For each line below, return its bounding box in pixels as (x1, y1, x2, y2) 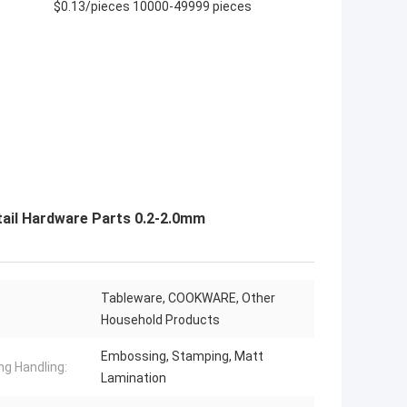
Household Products (101, 313, 220, 328)
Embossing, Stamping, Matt (101, 349, 263, 364)
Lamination (101, 371, 166, 386)
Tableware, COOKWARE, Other (101, 291, 275, 306)
